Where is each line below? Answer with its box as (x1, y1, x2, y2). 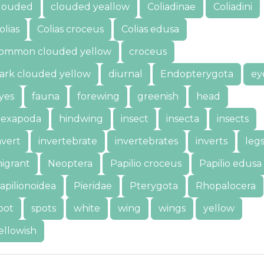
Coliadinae (147, 1, 196, 12)
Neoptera (48, 158, 93, 169)
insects (217, 113, 249, 124)
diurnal (108, 68, 143, 80)
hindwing (59, 113, 103, 124)
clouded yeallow (51, 1, 130, 12)
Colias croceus (37, 24, 104, 35)
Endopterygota (160, 68, 233, 80)
